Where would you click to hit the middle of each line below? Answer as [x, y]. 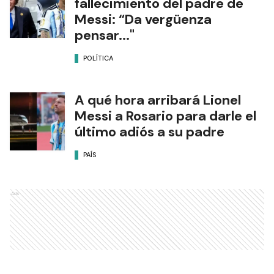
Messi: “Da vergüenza [143, 20]
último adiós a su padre [150, 132]
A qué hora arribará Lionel [158, 100]
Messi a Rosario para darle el [165, 116]
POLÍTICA [98, 58]
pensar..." [105, 35]
